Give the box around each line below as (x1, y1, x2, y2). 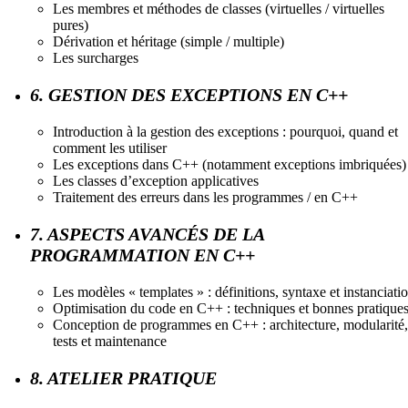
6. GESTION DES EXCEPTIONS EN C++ (30, 84, 348, 105)
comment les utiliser (53, 139, 167, 156)
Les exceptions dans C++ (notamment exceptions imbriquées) (53, 156, 406, 172)
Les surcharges (53, 49, 138, 66)
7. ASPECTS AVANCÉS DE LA (30, 223, 264, 244)
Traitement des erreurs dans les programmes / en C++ (53, 189, 358, 205)
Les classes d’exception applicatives (53, 172, 259, 189)
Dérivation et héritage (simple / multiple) (53, 33, 284, 49)
